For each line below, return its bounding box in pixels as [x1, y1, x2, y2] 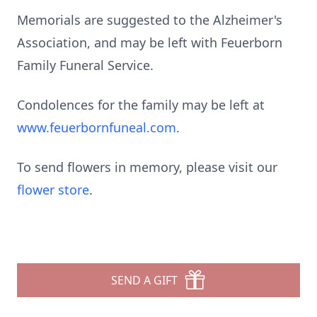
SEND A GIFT [111, 272, 178, 288]
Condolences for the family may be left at [17, 96, 265, 113]
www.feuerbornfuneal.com [17, 119, 176, 136]
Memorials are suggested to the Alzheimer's [17, 11, 282, 28]
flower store [17, 181, 89, 198]
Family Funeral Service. [17, 57, 154, 74]
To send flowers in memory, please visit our [17, 158, 277, 175]
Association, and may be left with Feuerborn [17, 34, 282, 51]
